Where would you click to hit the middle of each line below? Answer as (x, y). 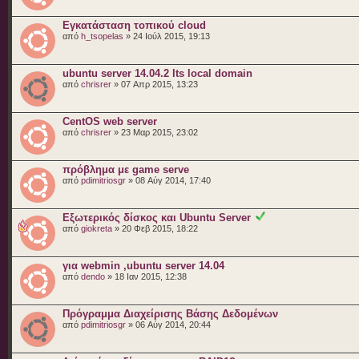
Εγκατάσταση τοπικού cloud (134, 25)
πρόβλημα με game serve (126, 169)
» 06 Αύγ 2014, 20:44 (168, 324)
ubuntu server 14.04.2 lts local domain (157, 73)
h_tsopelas (102, 36)
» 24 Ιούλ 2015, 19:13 (167, 36)
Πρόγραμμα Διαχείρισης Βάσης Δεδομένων (170, 313)
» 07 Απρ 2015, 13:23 (155, 84)
